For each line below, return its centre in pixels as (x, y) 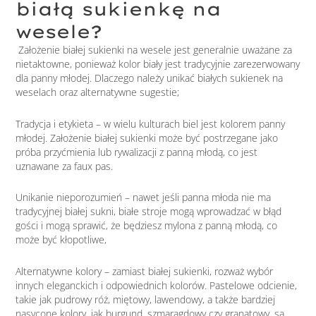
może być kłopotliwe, (61, 240)
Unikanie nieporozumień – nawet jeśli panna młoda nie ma (144, 197)
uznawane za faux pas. (65, 166)
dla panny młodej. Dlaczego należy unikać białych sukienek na (150, 78)
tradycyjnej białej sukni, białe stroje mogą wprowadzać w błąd (149, 212)
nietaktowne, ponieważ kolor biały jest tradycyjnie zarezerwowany (158, 64)
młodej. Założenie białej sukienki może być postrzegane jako (147, 138)
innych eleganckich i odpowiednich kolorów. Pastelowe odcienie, (157, 285)
